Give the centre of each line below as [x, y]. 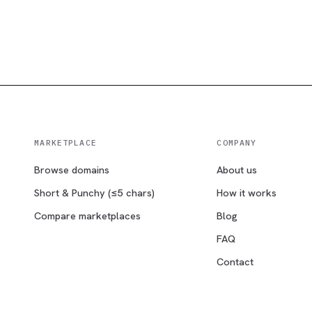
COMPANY [237, 142]
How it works [247, 192]
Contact [235, 261]
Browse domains [72, 169]
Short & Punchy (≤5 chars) [95, 192]
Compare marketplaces [88, 215]
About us [237, 169]
